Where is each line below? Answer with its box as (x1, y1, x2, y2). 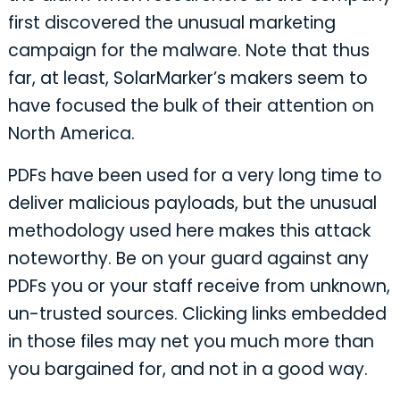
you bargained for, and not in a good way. (7, 356, 368, 381)
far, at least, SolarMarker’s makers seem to (7, 66, 368, 91)
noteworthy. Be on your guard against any (7, 246, 369, 271)
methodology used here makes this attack (7, 218, 371, 243)
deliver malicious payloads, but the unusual (7, 190, 377, 215)
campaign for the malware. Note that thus (7, 38, 370, 63)
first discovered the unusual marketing (7, 11, 336, 36)
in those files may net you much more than (7, 329, 374, 354)
